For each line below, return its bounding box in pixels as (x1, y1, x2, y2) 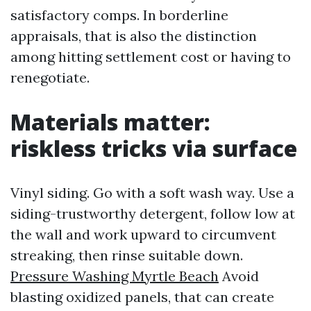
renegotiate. (10, 69, 90, 86)
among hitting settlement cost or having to (10, 48, 291, 65)
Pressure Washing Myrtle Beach (10, 267, 219, 285)
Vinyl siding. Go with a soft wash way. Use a (10, 184, 294, 201)
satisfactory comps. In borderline (10, 6, 228, 24)
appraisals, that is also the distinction (10, 27, 257, 44)
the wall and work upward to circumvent (10, 226, 276, 243)
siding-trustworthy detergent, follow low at (10, 205, 295, 222)
